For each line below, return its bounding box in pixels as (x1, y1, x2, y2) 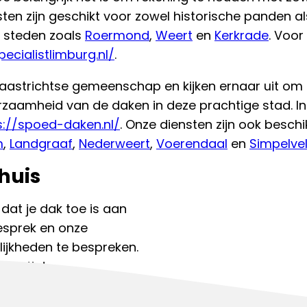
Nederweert (79, 134, 150, 152)
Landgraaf (10, 134, 73, 152)
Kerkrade (214, 26, 269, 44)
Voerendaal (156, 134, 228, 152)
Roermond (85, 26, 149, 44)
